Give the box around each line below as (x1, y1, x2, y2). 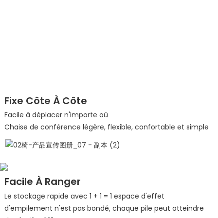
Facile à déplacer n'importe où (4, 110, 108, 120)
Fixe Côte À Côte (4, 93, 87, 108)
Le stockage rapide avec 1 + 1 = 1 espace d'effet (4, 191, 164, 201)
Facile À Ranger (4, 175, 81, 189)
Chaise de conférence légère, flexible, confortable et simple (4, 122, 209, 132)
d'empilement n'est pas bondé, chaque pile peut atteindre (4, 203, 204, 213)
